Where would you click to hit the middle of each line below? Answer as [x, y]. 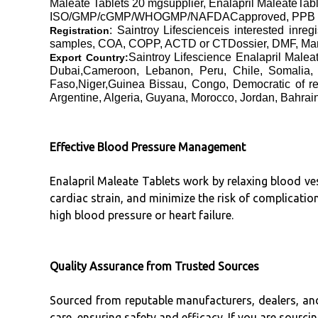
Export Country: [89, 58]
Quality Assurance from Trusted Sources [154, 267]
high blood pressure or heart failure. [142, 215]
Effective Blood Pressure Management [148, 147]
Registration [79, 31]
